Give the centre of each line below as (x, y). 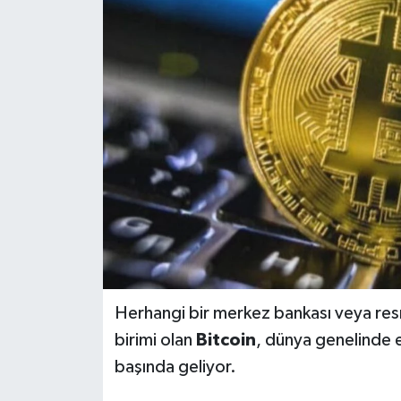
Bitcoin (226, 341)
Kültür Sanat (95, 77)
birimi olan (155, 341)
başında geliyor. (175, 367)
